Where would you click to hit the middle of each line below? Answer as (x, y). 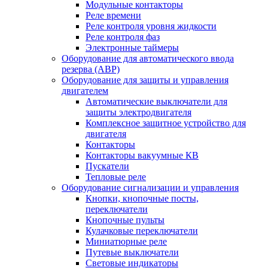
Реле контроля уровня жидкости (151, 26)
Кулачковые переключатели (142, 231)
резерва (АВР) (91, 69)
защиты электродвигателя (138, 112)
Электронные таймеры (132, 48)
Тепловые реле (116, 177)
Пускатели (107, 166)
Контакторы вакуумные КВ (142, 155)
